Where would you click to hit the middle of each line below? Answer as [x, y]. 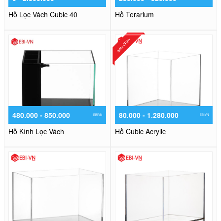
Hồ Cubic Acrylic [140, 131]
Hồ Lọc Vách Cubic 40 [43, 15]
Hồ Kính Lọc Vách [36, 131]
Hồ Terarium [134, 15]
